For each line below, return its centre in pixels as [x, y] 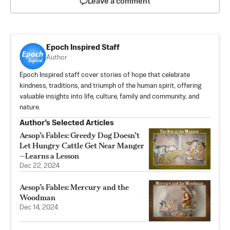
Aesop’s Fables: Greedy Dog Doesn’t [80, 136]
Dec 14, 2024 [39, 208]
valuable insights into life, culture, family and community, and [109, 97]
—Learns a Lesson [49, 156]
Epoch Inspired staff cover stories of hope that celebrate [105, 75]
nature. [30, 108]
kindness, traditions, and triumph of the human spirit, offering [110, 86]
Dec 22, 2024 [40, 166]
